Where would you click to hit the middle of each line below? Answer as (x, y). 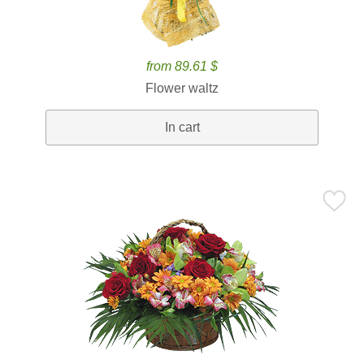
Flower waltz (182, 88)
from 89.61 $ (182, 66)
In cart (182, 127)
